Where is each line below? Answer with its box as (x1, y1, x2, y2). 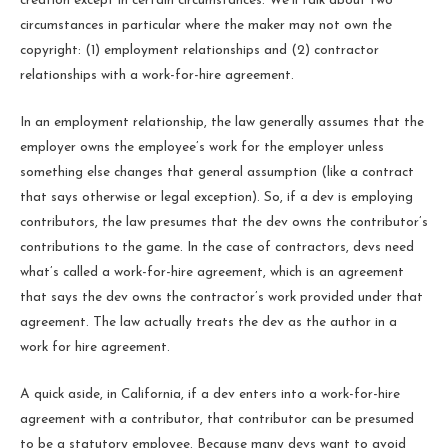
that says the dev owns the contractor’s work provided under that (20, 290, 423, 304)
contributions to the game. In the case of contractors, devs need (20, 240, 414, 254)
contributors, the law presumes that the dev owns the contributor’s (20, 215, 428, 229)
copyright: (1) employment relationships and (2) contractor (20, 43, 379, 57)
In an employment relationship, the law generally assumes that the (20, 115, 424, 129)
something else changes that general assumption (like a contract (20, 165, 414, 179)
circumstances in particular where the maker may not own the (20, 18, 392, 32)
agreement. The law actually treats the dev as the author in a (20, 315, 397, 329)
